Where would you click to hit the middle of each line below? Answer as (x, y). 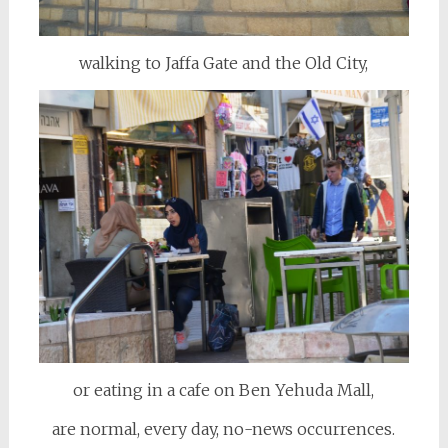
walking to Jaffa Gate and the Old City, (224, 62)
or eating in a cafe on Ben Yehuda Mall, (224, 390)
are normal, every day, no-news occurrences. (224, 429)
